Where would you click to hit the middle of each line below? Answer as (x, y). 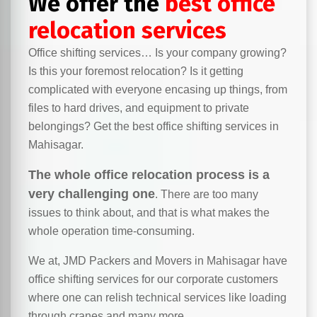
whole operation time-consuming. (111, 231)
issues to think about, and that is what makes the (149, 213)
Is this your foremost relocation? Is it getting (136, 71)
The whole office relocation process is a (149, 175)
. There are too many (207, 194)
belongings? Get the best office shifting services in (154, 126)
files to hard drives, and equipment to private (139, 108)
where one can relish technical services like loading (157, 298)
